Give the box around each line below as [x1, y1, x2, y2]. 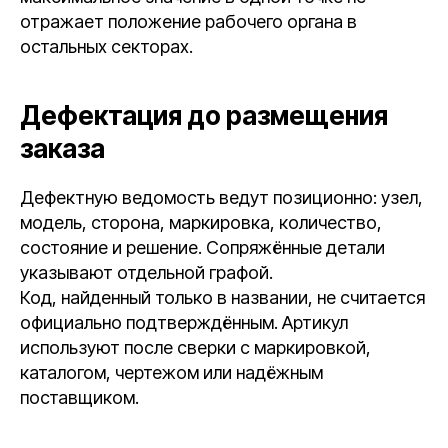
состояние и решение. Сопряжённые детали [20, 237, 385, 258]
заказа [20, 133, 105, 164]
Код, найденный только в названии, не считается [20, 287, 425, 308]
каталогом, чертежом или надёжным [20, 362, 323, 383]
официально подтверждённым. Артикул [20, 312, 348, 333]
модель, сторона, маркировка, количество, [20, 212, 382, 233]
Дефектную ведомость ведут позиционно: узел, [20, 187, 423, 208]
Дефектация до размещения [20, 100, 388, 131]
